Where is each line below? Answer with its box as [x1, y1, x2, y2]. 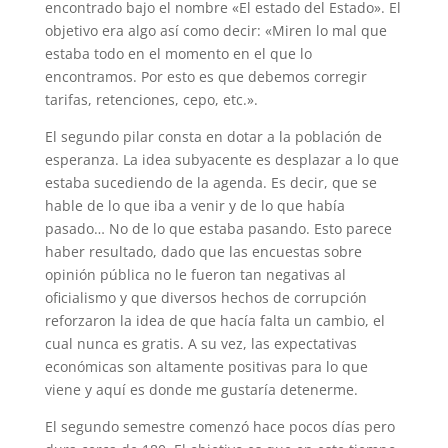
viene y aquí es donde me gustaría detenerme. [44, 380, 358, 400]
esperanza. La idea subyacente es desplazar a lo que [44, 150, 399, 170]
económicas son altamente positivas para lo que [44, 357, 368, 377]
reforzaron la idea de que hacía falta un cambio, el [44, 311, 385, 331]
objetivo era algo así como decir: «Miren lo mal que [44, 21, 387, 41]
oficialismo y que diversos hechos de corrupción [44, 288, 367, 308]
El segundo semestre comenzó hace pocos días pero [44, 417, 395, 437]
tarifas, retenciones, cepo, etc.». [44, 90, 258, 110]
